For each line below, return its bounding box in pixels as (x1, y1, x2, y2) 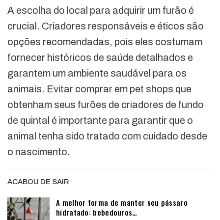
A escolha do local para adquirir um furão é (7, 4, 194, 16)
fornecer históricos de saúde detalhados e (7, 52, 193, 63)
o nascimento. (7, 146, 70, 157)
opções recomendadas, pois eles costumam (7, 36, 202, 47)
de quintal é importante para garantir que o (7, 114, 193, 126)
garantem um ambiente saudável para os (7, 67, 187, 79)
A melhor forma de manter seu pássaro (56, 196, 188, 208)
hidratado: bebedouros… (56, 206, 137, 218)
